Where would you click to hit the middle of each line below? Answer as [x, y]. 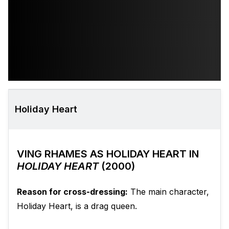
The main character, [168, 192]
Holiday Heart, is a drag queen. [77, 206]
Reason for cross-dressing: [72, 192]
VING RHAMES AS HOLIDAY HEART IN [108, 154]
